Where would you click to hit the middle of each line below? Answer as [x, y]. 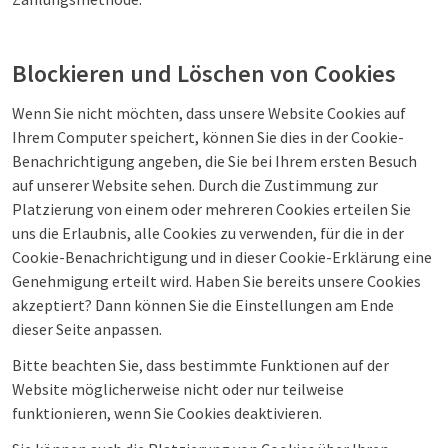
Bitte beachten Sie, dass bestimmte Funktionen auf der [200, 365]
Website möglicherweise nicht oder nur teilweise [178, 389]
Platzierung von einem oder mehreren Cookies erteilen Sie [211, 209]
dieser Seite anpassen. [87, 329]
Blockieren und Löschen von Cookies [204, 73]
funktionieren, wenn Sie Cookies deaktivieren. [167, 413]
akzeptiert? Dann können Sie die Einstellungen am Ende [203, 305]
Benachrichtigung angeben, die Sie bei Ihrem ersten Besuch [214, 161]
